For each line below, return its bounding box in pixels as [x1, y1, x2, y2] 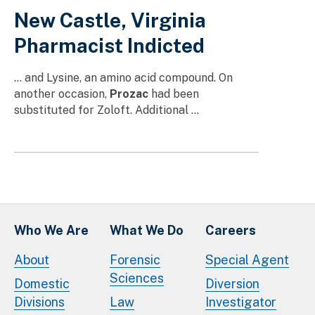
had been [148, 86, 199, 101]
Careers [205, 222, 256, 238]
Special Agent [205, 252, 289, 267]
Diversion [205, 276, 259, 291]
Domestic [14, 276, 70, 291]
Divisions [14, 294, 65, 309]
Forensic [110, 252, 160, 267]
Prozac [110, 86, 148, 101]
